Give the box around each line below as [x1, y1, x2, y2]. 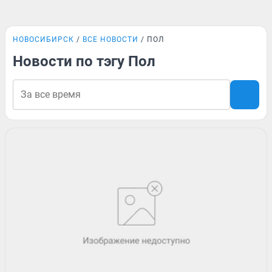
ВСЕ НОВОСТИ [83, 35, 138, 44]
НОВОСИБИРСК [13, 35, 74, 44]
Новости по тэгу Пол [13, 53, 155, 70]
